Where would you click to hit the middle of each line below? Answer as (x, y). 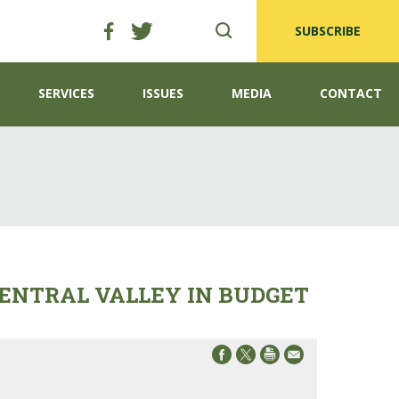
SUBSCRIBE (328, 31)
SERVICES (66, 93)
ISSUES (163, 93)
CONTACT (351, 93)
